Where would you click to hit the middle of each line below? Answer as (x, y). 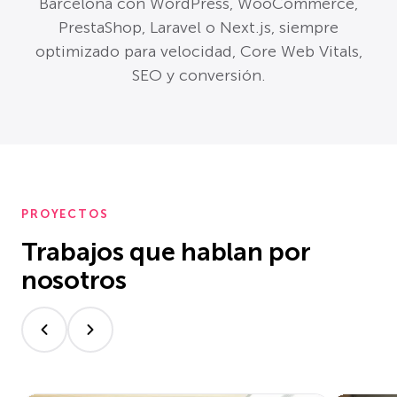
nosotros (74, 280)
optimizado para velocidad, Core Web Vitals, (198, 51)
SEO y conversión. (198, 75)
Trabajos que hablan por (166, 251)
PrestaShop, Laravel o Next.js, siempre (198, 27)
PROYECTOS (65, 214)
